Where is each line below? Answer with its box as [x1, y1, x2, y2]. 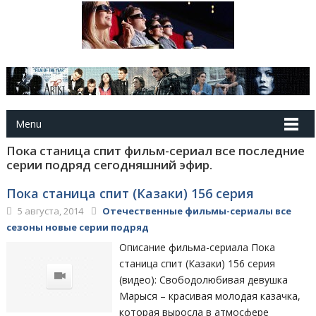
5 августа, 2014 [15, 204, 83, 217]
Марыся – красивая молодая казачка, [119, 288, 301, 303]
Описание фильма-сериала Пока [119, 240, 276, 254]
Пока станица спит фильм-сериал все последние [6, 142, 305, 159]
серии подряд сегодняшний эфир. [6, 156, 212, 173]
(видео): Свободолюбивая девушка [119, 272, 288, 286]
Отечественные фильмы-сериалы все [102, 204, 291, 217]
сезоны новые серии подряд [6, 220, 149, 233]
